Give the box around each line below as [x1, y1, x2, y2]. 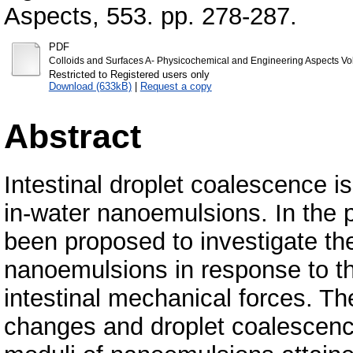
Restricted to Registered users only [48, 68, 210, 80]
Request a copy [139, 80, 212, 92]
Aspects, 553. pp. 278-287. [4, 2, 297, 30]
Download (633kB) [48, 80, 132, 92]
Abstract [4, 117, 141, 155]
